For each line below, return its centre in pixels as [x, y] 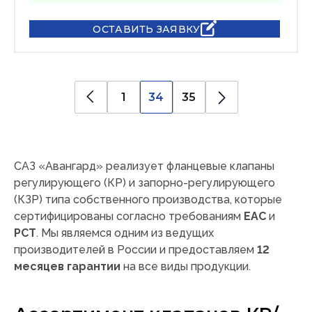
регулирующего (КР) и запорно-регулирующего [145, 183]
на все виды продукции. [186, 267]
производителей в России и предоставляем [135, 250]
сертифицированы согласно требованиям [129, 217]
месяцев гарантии [67, 267]
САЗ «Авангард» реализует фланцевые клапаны [144, 166]
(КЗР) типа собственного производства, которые [148, 200]
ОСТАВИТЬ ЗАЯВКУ [147, 29]
